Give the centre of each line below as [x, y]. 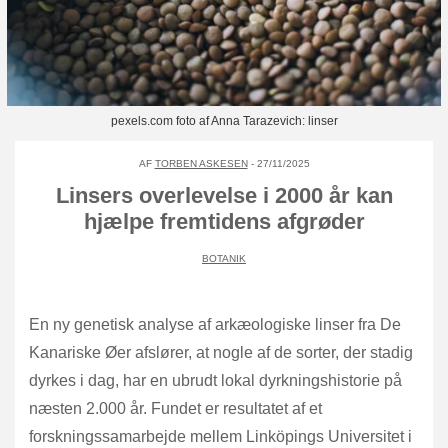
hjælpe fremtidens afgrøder [224, 221]
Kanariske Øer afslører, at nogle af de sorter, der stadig [221, 352]
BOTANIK [224, 258]
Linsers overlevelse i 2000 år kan [224, 195]
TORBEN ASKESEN [201, 163]
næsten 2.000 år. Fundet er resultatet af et [175, 408]
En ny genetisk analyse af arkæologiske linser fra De [215, 324]
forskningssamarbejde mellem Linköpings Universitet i [220, 436]
